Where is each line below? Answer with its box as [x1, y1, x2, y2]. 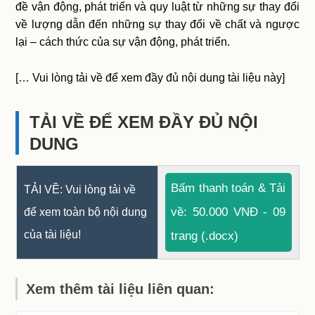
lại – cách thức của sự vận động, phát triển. [15, 36, 231, 49]
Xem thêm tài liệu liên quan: [26, 281, 215, 297]
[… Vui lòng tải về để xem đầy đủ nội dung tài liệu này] [15, 72, 285, 84]
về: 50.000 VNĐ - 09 [171, 205, 285, 219]
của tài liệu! [23, 229, 81, 241]
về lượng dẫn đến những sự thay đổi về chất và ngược [15, 18, 300, 31]
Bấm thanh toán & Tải [171, 181, 285, 195]
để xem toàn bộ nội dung [23, 206, 147, 219]
